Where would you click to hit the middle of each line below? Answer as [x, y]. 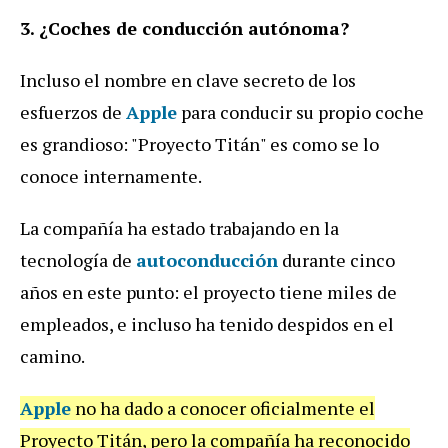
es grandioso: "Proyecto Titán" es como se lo [199, 143]
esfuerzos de [73, 111]
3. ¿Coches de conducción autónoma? [184, 27]
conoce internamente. [111, 175]
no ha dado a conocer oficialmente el [223, 407]
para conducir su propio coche [300, 111]
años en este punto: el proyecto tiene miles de [208, 291]
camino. [52, 355]
